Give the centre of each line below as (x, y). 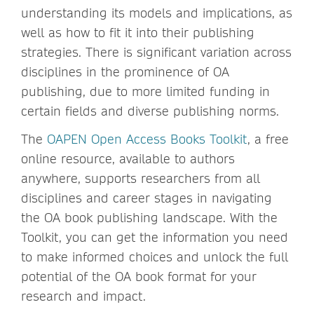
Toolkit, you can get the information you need (155, 237)
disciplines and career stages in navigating (146, 198)
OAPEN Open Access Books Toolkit (147, 139)
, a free (268, 139)
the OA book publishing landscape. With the (149, 217)
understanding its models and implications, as (157, 13)
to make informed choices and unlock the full (155, 257)
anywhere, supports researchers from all (141, 178)
